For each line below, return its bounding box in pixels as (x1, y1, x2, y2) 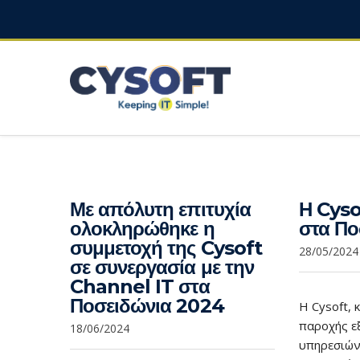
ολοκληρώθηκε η (70, 216, 215, 240)
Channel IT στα (70, 274, 210, 298)
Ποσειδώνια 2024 (70, 293, 224, 317)
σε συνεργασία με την (70, 255, 254, 279)
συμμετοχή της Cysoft (70, 235, 262, 260)
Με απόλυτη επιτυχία (70, 197, 251, 221)
